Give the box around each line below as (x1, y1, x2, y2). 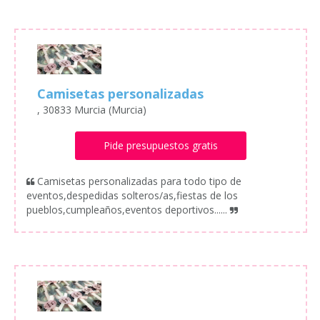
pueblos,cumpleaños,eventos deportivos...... (26, 203, 227, 217)
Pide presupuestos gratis (103, 139, 218, 153)
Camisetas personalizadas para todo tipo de (37, 174, 241, 189)
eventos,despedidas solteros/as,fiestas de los (26, 189, 238, 203)
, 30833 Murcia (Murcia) (37, 103, 146, 117)
